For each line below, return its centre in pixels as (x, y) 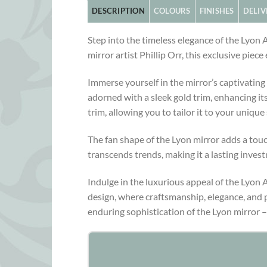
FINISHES (217, 11)
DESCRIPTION (118, 11)
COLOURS (172, 11)
